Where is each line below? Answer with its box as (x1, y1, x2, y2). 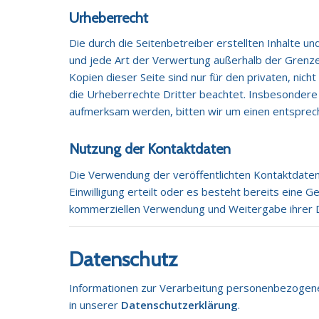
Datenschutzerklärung (121, 297, 239, 312)
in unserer (69, 297, 122, 312)
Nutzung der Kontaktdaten (69, 140, 231, 158)
